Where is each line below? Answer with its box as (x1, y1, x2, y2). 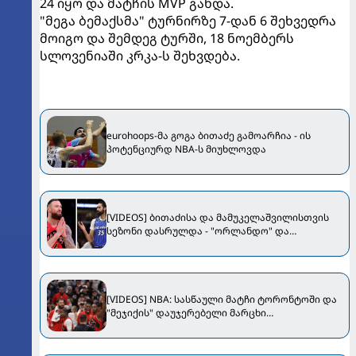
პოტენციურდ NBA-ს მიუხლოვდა (106, 141, 266, 156)
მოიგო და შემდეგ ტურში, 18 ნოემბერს (40, 29, 294, 47)
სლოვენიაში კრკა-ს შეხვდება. (40, 47, 240, 64)
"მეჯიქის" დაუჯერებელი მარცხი (106, 305, 266, 319)
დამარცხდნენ (106, 250, 177, 265)
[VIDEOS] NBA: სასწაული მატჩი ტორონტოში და (106, 292, 337, 306)
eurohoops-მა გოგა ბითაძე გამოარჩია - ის (106, 128, 311, 142)
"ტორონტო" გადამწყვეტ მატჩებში (106, 237, 277, 251)
